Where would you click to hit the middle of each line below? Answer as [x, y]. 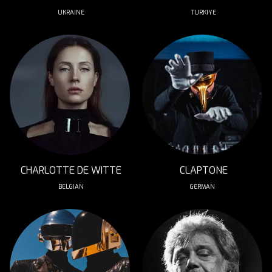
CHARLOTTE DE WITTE [71, 170]
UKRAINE [71, 12]
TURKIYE [203, 12]
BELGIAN [71, 187]
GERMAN [203, 187]
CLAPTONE [203, 170]
